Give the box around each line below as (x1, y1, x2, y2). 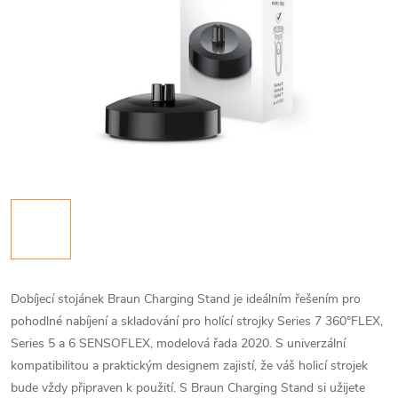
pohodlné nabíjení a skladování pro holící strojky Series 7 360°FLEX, (11, 313, 383, 330)
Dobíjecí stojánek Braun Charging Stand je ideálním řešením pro (11, 291, 361, 307)
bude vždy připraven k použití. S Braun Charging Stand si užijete (11, 379, 365, 396)
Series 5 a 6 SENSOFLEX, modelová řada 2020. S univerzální (11, 335, 346, 352)
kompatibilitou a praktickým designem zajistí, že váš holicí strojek (11, 357, 368, 374)
